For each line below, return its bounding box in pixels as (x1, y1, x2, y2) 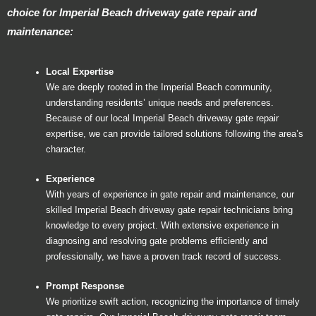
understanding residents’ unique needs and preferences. (46, 97, 274, 108)
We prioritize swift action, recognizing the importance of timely (46, 296, 300, 307)
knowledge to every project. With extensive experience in (46, 220, 279, 231)
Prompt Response (46, 281, 124, 291)
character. (46, 144, 86, 154)
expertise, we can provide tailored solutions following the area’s (46, 128, 303, 139)
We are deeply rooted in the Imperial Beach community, (46, 82, 272, 92)
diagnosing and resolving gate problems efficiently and (46, 236, 267, 246)
